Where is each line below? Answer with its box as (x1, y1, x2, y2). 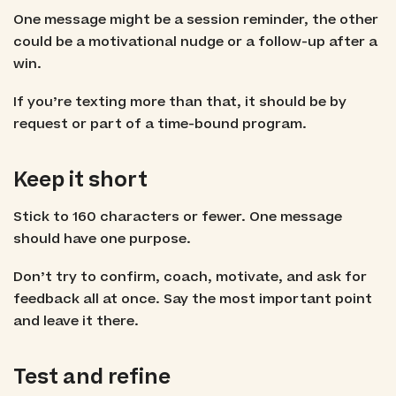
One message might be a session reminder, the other (12, 10, 378, 29)
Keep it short (12, 166, 148, 194)
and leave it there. (12, 312, 139, 331)
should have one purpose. (12, 230, 191, 249)
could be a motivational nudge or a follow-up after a (12, 32, 377, 51)
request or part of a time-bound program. (12, 115, 307, 134)
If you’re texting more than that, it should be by (12, 93, 346, 112)
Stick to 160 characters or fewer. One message (12, 208, 342, 227)
